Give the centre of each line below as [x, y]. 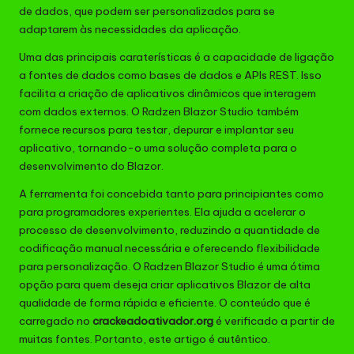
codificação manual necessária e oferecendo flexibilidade [169, 249]
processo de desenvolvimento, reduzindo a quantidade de [169, 230]
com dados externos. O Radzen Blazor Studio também [159, 112]
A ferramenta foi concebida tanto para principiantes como [171, 194]
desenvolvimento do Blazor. [91, 166]
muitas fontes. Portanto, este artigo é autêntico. [145, 339]
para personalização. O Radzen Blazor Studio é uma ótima [169, 267]
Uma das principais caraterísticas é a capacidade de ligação [177, 57]
